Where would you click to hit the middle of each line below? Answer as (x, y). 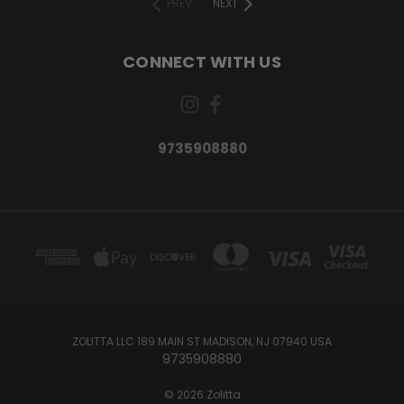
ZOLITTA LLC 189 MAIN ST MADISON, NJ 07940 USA (202, 341)
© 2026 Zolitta (202, 394)
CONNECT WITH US (202, 61)
